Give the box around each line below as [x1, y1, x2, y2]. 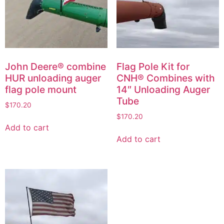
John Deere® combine [5, 60, 106, 72]
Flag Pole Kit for [116, 60, 189, 72]
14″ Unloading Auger [116, 83, 210, 95]
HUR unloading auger [5, 71, 101, 84]
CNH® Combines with [116, 71, 215, 84]
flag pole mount [5, 83, 76, 95]
